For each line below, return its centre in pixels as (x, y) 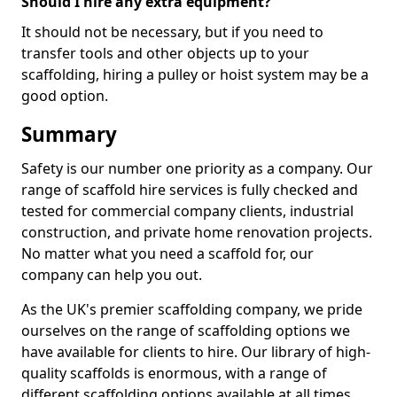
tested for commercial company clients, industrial (187, 211)
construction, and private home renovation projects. (197, 232)
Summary (69, 134)
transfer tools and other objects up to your (165, 53)
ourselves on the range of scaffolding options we (186, 331)
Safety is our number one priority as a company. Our (197, 168)
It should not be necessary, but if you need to (172, 32)
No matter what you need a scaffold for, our (167, 253)
